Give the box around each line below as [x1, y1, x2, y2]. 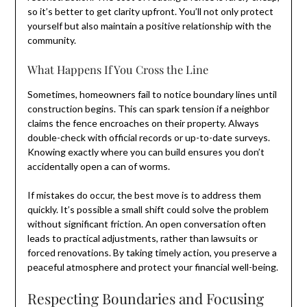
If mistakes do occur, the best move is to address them [27, 188, 261, 201]
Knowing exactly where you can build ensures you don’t [27, 145, 265, 158]
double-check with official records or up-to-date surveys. [27, 131, 270, 143]
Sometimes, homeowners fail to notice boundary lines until [27, 88, 277, 100]
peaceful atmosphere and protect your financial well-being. [27, 260, 278, 273]
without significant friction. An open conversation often [27, 217, 266, 230]
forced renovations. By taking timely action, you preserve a [27, 246, 277, 258]
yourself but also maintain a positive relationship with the [27, 19, 271, 32]
